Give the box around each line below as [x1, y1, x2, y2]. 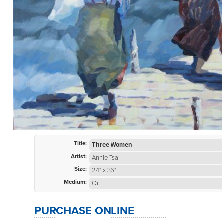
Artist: [71, 153, 87, 160]
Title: [74, 140, 87, 147]
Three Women [92, 141, 132, 149]
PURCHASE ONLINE [34, 204, 134, 217]
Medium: [64, 178, 87, 185]
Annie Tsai [92, 154, 120, 162]
